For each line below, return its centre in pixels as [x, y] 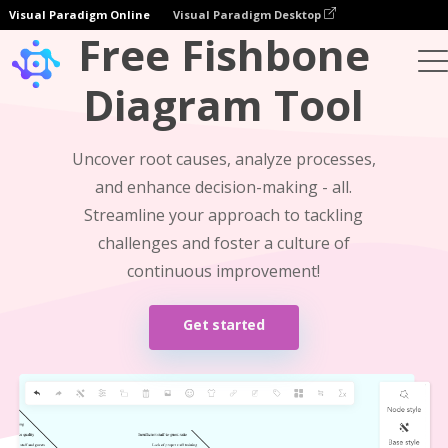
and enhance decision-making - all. [224, 187]
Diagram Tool [224, 104]
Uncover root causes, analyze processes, [223, 159]
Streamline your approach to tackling [224, 215]
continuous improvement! [224, 271]
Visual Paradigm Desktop [248, 14]
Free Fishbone [223, 54]
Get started [224, 324]
